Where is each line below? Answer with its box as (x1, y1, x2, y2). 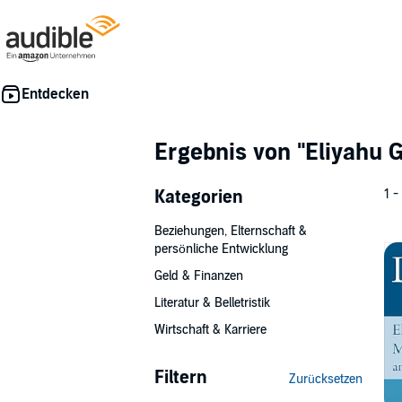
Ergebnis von (154, 138, 297, 166)
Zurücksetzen (289, 371, 363, 387)
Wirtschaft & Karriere (154, 322, 267, 337)
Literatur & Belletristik (154, 295, 270, 310)
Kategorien (154, 187, 243, 208)
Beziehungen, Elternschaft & (154, 223, 307, 239)
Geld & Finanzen (154, 268, 243, 284)
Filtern (154, 367, 207, 389)
